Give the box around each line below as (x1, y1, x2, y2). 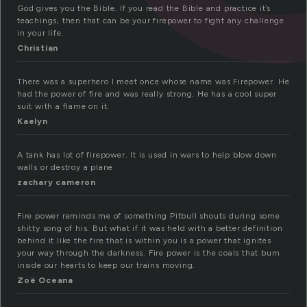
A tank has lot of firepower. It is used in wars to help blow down (17, 150, 277, 160)
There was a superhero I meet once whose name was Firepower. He (17, 77, 290, 87)
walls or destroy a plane (17, 162, 114, 173)
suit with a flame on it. (17, 101, 110, 112)
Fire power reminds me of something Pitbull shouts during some (17, 211, 280, 221)
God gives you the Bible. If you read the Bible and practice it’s (17, 3, 271, 14)
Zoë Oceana (17, 275, 73, 286)
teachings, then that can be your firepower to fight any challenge (17, 16, 284, 26)
